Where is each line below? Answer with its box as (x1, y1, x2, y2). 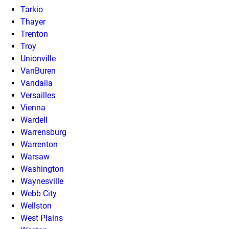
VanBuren (20, 65, 56, 76)
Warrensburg (20, 127, 66, 137)
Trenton (20, 29, 48, 39)
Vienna (20, 102, 45, 112)
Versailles (20, 90, 55, 100)
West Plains (20, 213, 63, 223)
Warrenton (20, 139, 58, 149)
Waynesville (20, 176, 63, 186)
